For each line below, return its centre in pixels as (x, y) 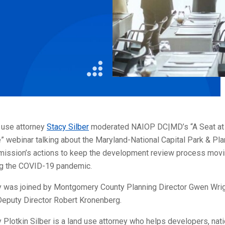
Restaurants (117, 40)
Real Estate (116, 22)
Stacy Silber (68, 127)
